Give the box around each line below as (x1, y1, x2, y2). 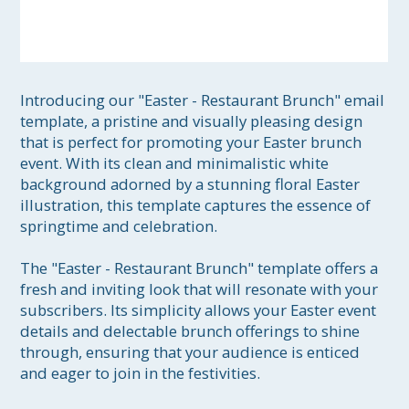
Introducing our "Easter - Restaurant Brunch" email (20, 89, 389, 111)
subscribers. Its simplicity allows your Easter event (20, 299, 381, 321)
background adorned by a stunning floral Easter (20, 173, 364, 195)
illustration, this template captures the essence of (20, 194, 375, 216)
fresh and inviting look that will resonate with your (20, 278, 383, 300)
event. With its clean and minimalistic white (20, 152, 333, 174)
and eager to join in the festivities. (20, 362, 261, 384)
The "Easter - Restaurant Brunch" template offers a (20, 257, 383, 279)
